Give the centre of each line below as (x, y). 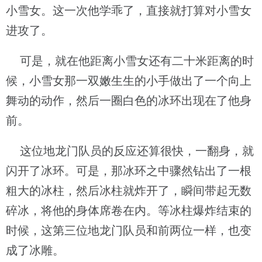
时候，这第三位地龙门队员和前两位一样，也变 (129, 230)
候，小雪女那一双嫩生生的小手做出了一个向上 (129, 81)
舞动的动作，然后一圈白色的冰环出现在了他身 (129, 101)
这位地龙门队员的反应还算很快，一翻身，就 (130, 151)
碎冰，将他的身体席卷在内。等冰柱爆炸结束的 (129, 211)
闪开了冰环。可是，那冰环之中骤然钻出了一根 (129, 171)
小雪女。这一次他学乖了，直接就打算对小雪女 (129, 11)
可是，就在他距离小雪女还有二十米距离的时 (130, 61)
